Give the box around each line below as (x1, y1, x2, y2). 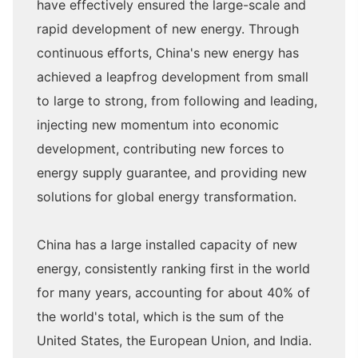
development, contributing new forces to (37, 141, 284, 157)
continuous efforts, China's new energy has (37, 45, 299, 62)
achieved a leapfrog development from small (37, 69, 308, 86)
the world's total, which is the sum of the (37, 308, 284, 325)
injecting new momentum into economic (37, 117, 279, 133)
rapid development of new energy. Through (37, 21, 299, 38)
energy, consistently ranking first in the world (37, 261, 310, 277)
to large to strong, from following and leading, (37, 93, 317, 109)
